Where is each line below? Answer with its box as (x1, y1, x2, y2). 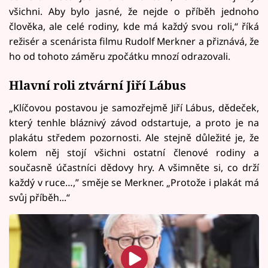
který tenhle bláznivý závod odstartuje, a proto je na (9, 115, 259, 129)
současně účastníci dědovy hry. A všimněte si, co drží (9, 160, 259, 174)
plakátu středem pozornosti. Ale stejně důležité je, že (9, 130, 259, 144)
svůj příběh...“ (9, 190, 70, 204)
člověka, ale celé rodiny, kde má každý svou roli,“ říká (9, 19, 259, 33)
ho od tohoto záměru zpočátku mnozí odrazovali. (9, 49, 230, 63)
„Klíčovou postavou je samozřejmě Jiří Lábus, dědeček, (9, 100, 259, 114)
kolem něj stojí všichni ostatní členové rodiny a (9, 145, 259, 159)
